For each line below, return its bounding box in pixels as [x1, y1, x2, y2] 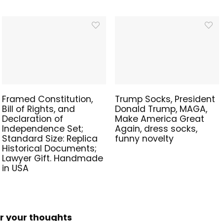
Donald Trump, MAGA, [115, 103, 208, 115]
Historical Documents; [1, 143, 97, 155]
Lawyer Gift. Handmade [1, 152, 103, 165]
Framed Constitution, [1, 93, 93, 106]
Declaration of [1, 113, 63, 125]
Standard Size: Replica [1, 133, 98, 145]
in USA [1, 162, 29, 175]
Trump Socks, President [115, 93, 216, 106]
